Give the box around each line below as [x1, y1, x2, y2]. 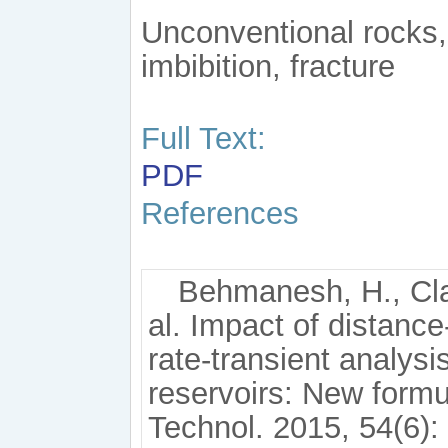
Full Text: [141, 120, 266, 156]
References [141, 196, 299, 232]
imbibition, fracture [141, 48, 395, 84]
